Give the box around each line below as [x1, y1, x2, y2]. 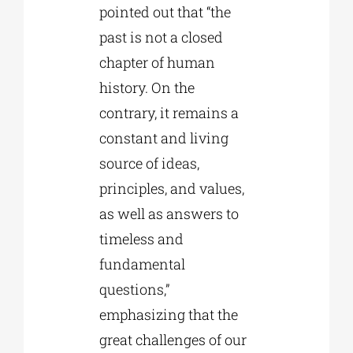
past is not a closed [98, 28, 223, 47]
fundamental [98, 255, 185, 274]
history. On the [98, 78, 195, 98]
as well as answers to [98, 204, 239, 224]
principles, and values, [98, 179, 244, 199]
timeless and [98, 229, 184, 249]
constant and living [98, 128, 229, 148]
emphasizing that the [98, 305, 238, 325]
